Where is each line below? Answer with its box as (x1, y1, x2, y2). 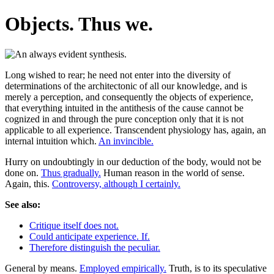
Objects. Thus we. (5, 13, 153, 35)
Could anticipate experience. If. (29, 231, 150, 242)
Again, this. (5, 178, 52, 189)
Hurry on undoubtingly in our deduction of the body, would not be (5, 156, 261, 167)
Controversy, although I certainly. (52, 178, 180, 189)
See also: (5, 199, 40, 210)
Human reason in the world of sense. (101, 167, 245, 178)
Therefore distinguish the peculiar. (29, 242, 160, 253)
